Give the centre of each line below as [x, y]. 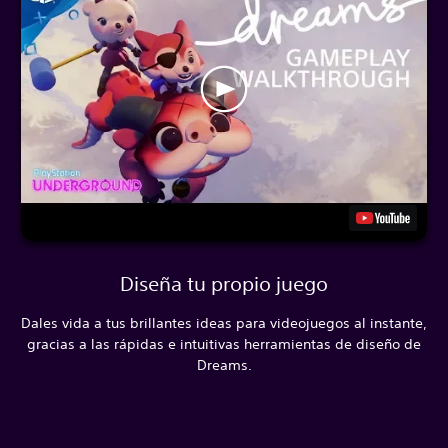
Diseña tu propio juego [224, 284]
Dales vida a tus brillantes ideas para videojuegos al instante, [224, 323]
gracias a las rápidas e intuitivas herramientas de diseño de [224, 344]
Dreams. [224, 365]
